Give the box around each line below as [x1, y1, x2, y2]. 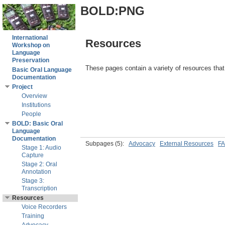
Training [22, 212, 44, 219]
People [22, 110, 41, 118]
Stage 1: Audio [22, 144, 61, 151]
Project [12, 83, 33, 90]
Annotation [22, 168, 51, 175]
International [12, 34, 48, 41]
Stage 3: [22, 177, 44, 184]
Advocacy [129, 140, 155, 147]
